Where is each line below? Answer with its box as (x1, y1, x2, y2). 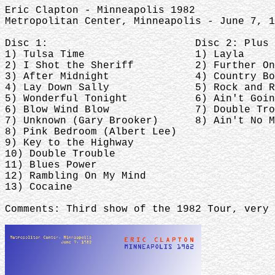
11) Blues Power (5, 160, 97, 171)
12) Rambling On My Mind (5, 171, 146, 182)
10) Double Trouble (5, 149, 115, 160)
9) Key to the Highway (5, 137, 134, 149)
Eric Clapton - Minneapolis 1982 (5, 5, 195, 16)
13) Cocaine (5, 182, 72, 193)
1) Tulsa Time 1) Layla (5, 49, 244, 60)
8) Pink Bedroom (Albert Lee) (5, 126, 177, 137)
